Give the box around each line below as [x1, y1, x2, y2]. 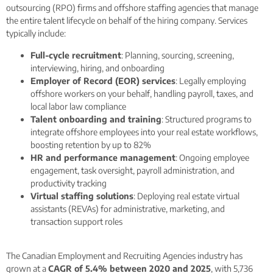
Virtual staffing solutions [30, 190, 133, 201]
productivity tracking [30, 177, 107, 188]
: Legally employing [175, 75, 246, 86]
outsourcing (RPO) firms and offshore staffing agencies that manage [6, 2, 258, 13]
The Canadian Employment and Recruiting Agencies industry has [6, 250, 243, 261]
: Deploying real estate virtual [133, 190, 239, 201]
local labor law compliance [30, 101, 126, 112]
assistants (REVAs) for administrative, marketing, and [30, 203, 225, 214]
